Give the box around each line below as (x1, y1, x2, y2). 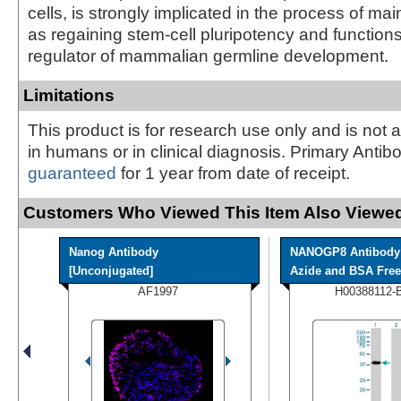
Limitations (23, 85, 115, 105)
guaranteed (28, 163, 116, 183)
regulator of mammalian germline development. (28, 46, 388, 65)
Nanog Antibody (69, 244, 158, 259)
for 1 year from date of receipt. (116, 163, 350, 183)
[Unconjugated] (69, 263, 153, 277)
